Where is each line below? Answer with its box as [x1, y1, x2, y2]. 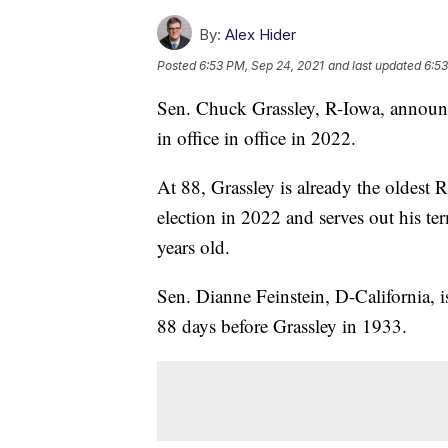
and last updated [328, 58, 421, 74]
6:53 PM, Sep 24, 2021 [199, 58, 324, 74]
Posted [157, 58, 199, 74]
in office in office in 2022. [157, 125, 356, 151]
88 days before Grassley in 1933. [157, 313, 407, 339]
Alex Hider [225, 25, 296, 45]
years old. [157, 234, 230, 260]
